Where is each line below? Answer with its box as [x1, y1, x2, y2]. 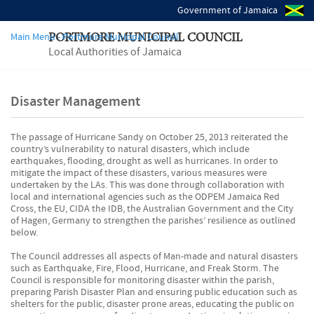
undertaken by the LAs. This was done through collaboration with [11, 179, 285, 191]
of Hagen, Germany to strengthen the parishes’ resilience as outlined [11, 214, 296, 227]
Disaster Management [11, 93, 140, 111]
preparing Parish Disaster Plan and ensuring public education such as [11, 286, 297, 299]
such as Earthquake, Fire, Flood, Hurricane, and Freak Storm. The [11, 262, 279, 275]
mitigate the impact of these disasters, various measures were [11, 167, 267, 179]
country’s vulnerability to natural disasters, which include [11, 143, 250, 156]
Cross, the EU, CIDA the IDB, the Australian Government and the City [11, 203, 294, 215]
